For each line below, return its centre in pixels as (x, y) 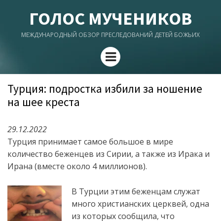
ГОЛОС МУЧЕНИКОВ (110, 18)
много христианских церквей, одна (140, 204)
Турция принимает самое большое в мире (90, 142)
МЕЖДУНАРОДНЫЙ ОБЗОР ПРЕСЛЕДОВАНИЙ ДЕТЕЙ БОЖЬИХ (110, 35)
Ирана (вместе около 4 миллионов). (77, 166)
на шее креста (44, 102)
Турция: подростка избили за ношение (105, 89)
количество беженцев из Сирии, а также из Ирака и (109, 154)
